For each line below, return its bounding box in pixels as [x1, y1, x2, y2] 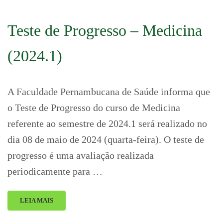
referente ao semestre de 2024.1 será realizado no [7, 118, 207, 129]
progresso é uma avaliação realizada [7, 150, 154, 161]
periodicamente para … [7, 166, 103, 177]
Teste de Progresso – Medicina [7, 21, 202, 39]
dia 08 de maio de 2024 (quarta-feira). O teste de [7, 134, 204, 145]
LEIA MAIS [20, 197, 53, 204]
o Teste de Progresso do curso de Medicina [7, 102, 180, 113]
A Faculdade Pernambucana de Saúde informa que [7, 86, 210, 97]
